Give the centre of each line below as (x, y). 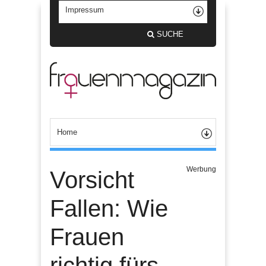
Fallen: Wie (109, 208)
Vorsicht (92, 180)
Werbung (201, 169)
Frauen (87, 237)
